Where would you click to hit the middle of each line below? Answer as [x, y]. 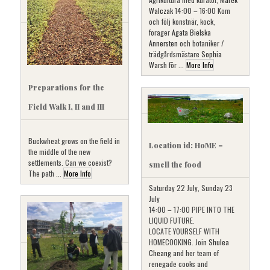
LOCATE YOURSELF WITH [184, 231]
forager [160, 33]
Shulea [219, 242]
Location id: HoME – [186, 145]
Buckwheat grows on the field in [74, 140]
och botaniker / [201, 43]
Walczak [161, 11]
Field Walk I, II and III [66, 106]
